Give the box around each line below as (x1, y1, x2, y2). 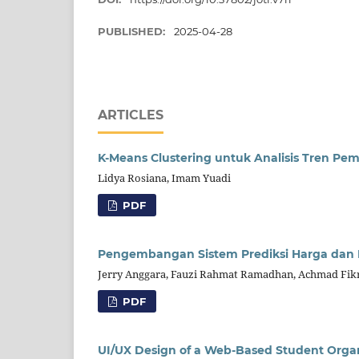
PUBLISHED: (98, 24, 168, 38)
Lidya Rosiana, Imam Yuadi (98, 170, 231, 185)
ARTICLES (98, 107, 163, 123)
